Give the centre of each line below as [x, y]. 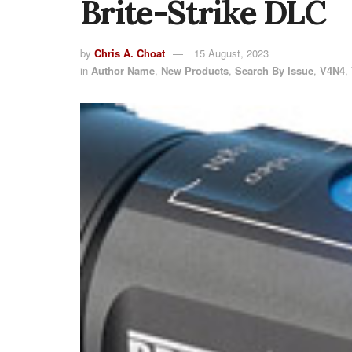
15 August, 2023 [231, 53]
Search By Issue [274, 70]
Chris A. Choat [130, 53]
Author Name [123, 70]
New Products [195, 70]
